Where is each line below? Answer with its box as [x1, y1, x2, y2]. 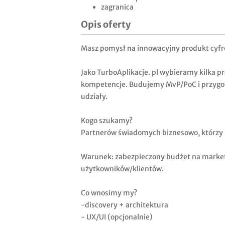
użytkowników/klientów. [81, 164, 164, 174]
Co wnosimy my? [81, 188, 137, 198]
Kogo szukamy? [81, 116, 133, 126]
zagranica [101, 3, 134, 12]
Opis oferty [81, 19, 131, 31]
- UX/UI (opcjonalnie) [81, 212, 153, 222]
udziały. [81, 92, 107, 101]
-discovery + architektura [81, 200, 168, 210]
